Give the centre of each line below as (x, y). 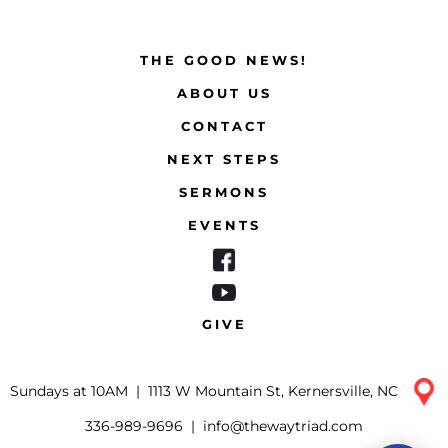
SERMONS (224, 193)
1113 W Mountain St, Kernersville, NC (275, 390)
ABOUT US (224, 94)
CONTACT (224, 127)
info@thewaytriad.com (283, 425)
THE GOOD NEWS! (224, 61)
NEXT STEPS (224, 160)
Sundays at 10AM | (79, 390)
